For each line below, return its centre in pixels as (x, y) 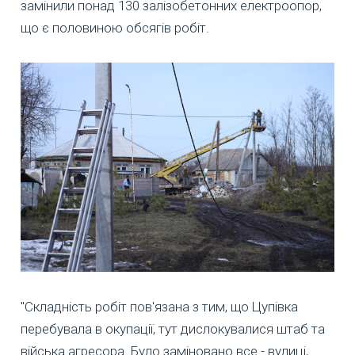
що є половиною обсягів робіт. (115, 28)
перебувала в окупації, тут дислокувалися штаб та (173, 329)
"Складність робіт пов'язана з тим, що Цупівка (159, 307)
